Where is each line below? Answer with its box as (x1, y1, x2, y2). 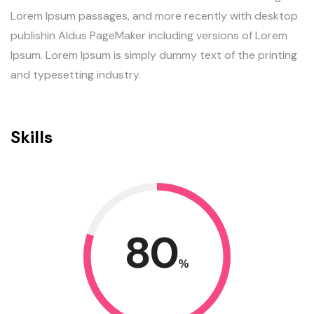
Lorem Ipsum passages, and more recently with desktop (11, 8, 298, 23)
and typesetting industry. (11, 67, 141, 82)
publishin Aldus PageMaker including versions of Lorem (11, 28, 287, 43)
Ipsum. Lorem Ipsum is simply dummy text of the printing (11, 48, 297, 62)
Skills (11, 126, 53, 148)
